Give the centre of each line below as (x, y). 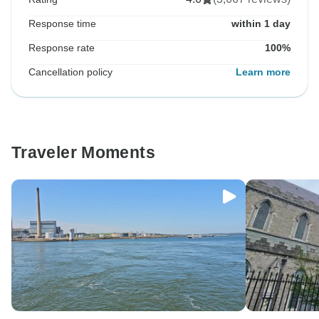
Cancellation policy (70, 72)
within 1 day (261, 24)
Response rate (62, 48)
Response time (62, 24)
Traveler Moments (83, 153)
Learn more (263, 72)
